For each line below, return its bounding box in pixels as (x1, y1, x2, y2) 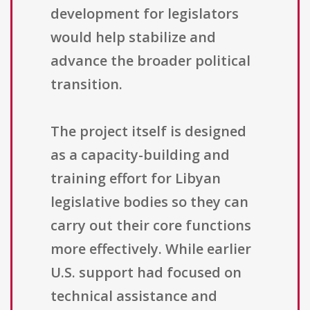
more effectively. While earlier (51, 239, 251, 259)
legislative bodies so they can (51, 192, 248, 212)
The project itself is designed (51, 122, 246, 141)
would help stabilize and (51, 28, 216, 47)
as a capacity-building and (51, 145, 230, 165)
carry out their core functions (51, 216, 251, 235)
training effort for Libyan (51, 169, 221, 188)
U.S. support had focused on (51, 263, 241, 282)
